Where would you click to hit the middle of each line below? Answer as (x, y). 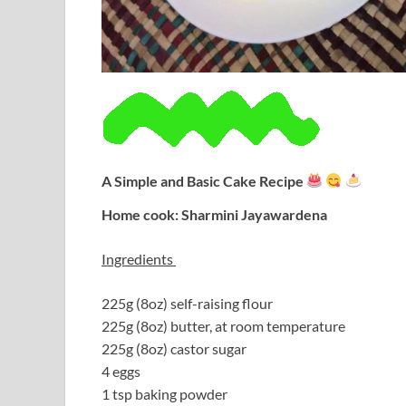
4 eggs (121, 372)
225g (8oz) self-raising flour (187, 304)
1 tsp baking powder (164, 394)
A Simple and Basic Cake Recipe (204, 180)
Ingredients (139, 259)
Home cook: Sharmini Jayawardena (214, 215)
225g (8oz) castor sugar (174, 349)
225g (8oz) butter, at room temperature (223, 326)
